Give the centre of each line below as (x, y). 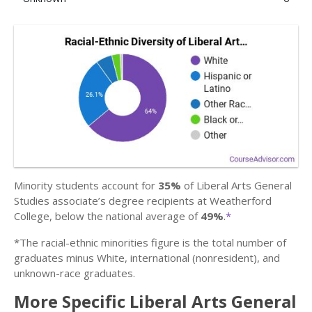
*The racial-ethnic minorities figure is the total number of (150, 242)
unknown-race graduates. (75, 273)
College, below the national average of (107, 216)
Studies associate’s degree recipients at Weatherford (143, 201)
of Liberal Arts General (236, 185)
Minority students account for (86, 185)
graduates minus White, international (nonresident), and (147, 258)
